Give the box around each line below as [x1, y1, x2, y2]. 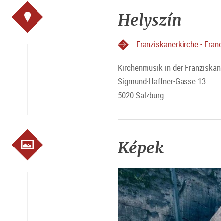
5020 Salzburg [118, 89, 164, 101]
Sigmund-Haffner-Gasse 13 [118, 75, 206, 87]
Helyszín [118, 9, 182, 31]
